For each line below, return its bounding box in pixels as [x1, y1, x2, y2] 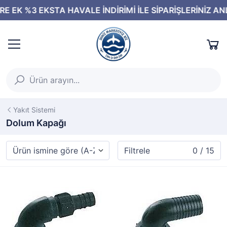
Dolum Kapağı [6, 118, 66, 128]
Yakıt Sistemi [13, 105, 55, 114]
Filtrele [124, 145, 150, 156]
